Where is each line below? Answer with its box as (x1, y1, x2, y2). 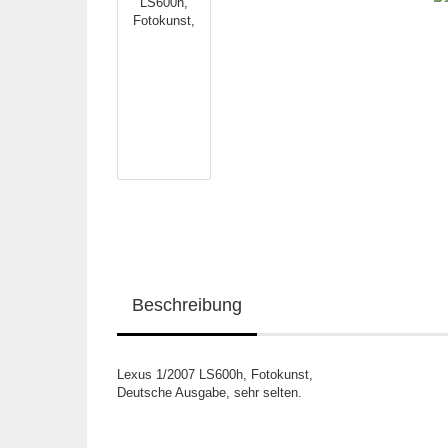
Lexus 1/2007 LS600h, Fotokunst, (117, 367, 313, 382)
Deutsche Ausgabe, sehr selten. (117, 385, 302, 400)
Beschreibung (132, 295, 242, 315)
